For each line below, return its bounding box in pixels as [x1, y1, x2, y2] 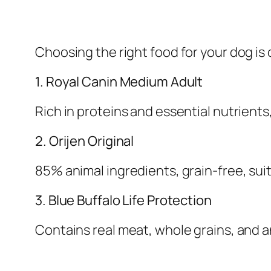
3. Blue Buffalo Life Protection [35, 191, 212, 210]
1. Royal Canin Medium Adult [35, 73, 203, 91]
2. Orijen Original [35, 132, 134, 151]
